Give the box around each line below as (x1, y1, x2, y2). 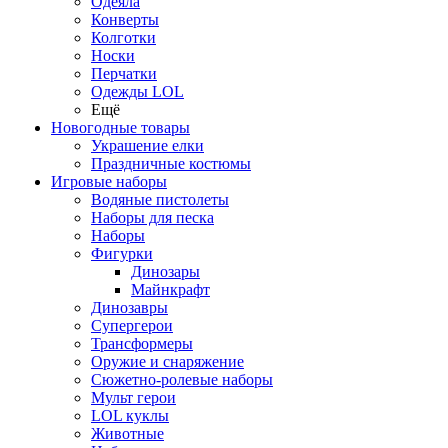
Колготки (91, 29, 156, 46)
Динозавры (91, 299, 168, 316)
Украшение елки (91, 137, 204, 154)
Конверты (91, 11, 159, 28)
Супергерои (91, 317, 173, 334)
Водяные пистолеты (91, 191, 229, 208)
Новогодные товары (51, 119, 190, 136)
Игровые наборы (51, 173, 167, 190)
